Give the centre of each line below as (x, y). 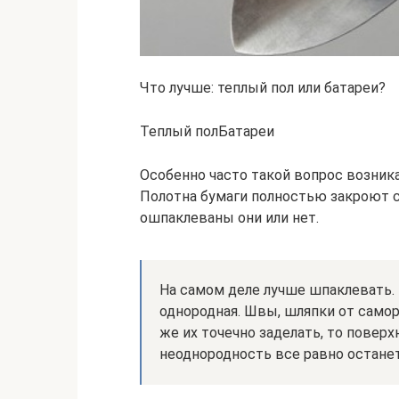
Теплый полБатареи (207, 131)
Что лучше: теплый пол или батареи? (263, 87)
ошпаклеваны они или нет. (229, 217)
